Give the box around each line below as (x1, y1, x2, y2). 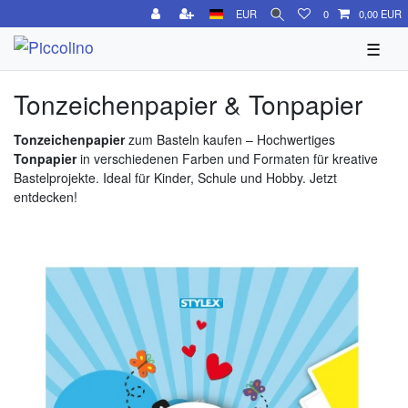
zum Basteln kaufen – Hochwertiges (128, 130, 335, 148)
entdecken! (14, 188, 77, 206)
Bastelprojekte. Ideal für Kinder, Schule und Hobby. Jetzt (14, 168, 337, 187)
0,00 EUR (359, 6, 402, 21)
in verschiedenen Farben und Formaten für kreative (80, 149, 378, 168)
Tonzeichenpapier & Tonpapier (14, 86, 362, 122)
